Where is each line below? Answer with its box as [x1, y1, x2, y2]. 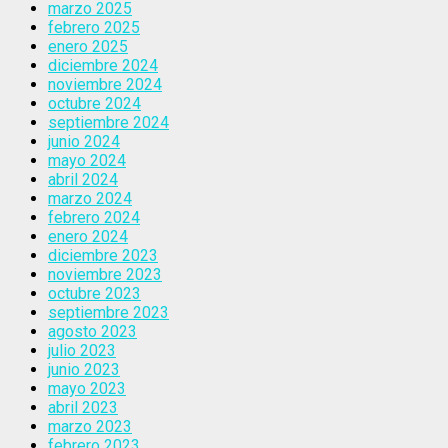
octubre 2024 [48, 93, 141, 113]
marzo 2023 [48, 416, 132, 436]
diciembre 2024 [48, 55, 158, 75]
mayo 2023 [48, 378, 126, 398]
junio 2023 [48, 359, 120, 379]
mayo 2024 [48, 150, 126, 170]
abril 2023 [48, 397, 118, 417]
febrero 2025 [48, 17, 140, 37]
